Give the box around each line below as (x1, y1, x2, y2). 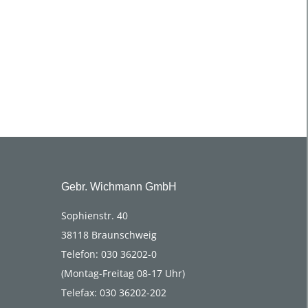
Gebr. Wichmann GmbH (60, 180, 177, 192)
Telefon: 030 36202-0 (60, 247, 157, 261)
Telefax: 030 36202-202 (60, 285, 166, 299)
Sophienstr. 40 (60, 208, 128, 222)
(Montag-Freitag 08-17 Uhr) (60, 266, 185, 280)
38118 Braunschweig (60, 228, 157, 241)
